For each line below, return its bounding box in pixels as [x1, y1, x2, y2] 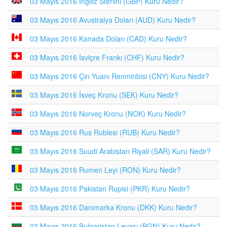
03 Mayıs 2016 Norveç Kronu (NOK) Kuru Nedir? [30, 108, 186, 119]
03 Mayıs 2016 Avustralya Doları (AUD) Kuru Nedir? [30, 15, 196, 25]
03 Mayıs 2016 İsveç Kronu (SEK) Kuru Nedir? [30, 90, 178, 100]
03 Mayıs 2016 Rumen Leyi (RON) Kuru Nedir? [30, 165, 181, 175]
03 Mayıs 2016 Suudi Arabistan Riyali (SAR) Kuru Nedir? [30, 146, 211, 156]
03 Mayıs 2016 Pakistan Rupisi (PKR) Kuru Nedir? [30, 183, 190, 194]
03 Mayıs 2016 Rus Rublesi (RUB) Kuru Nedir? [30, 127, 180, 137]
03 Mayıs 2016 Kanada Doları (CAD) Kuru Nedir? [30, 33, 187, 44]
